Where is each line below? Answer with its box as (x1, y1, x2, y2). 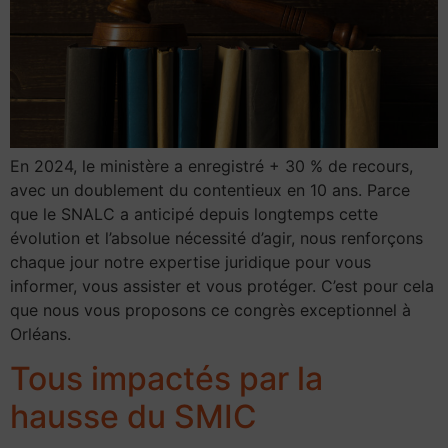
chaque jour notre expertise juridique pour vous (10, 251, 371, 272)
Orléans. (10, 323, 71, 344)
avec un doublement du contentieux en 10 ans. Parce (10, 179, 410, 200)
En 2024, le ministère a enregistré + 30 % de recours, (10, 155, 413, 176)
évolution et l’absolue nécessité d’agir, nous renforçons (10, 227, 423, 248)
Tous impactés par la (10, 359, 323, 398)
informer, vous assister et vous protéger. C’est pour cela (10, 275, 434, 296)
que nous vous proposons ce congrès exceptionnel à (10, 299, 411, 320)
